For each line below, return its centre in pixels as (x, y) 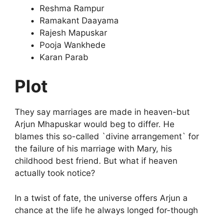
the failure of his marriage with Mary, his (93, 149)
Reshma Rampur (72, 8)
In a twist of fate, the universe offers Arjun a (101, 198)
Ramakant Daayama (79, 20)
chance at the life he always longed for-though (106, 210)
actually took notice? (55, 173)
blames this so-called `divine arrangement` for (107, 137)
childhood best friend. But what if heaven (96, 161)
